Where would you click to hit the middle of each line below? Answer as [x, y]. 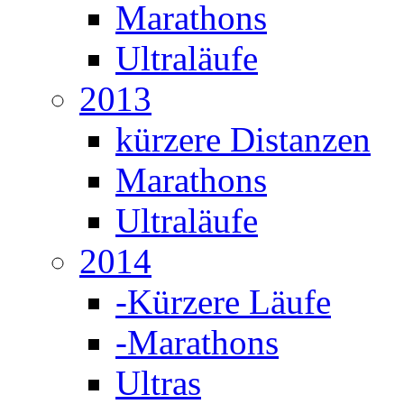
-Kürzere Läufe [223, 301]
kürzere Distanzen [243, 139]
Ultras [158, 382]
